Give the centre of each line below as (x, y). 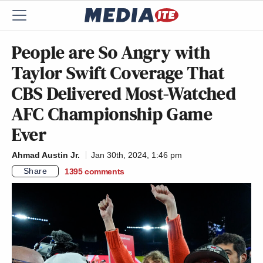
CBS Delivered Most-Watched (124, 93)
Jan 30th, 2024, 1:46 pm (136, 155)
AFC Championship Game (112, 114)
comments (104, 171)
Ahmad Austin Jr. (46, 155)
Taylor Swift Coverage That (118, 73)
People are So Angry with (111, 52)
